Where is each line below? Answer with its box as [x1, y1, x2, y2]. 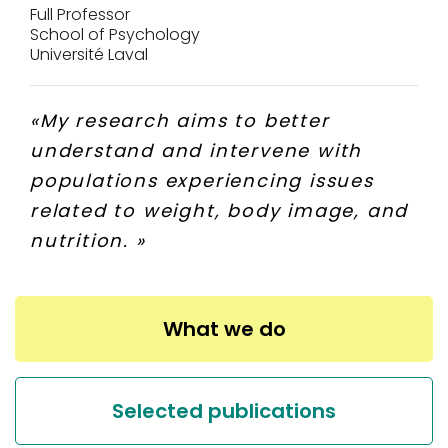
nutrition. [30, 228, 130, 253]
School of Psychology [30, 23, 200, 46]
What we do [162, 315, 286, 343]
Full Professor [30, 3, 130, 26]
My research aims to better [39, 108, 330, 133]
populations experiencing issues [30, 168, 374, 193]
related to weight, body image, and [30, 198, 409, 223]
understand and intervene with [30, 138, 363, 163]
